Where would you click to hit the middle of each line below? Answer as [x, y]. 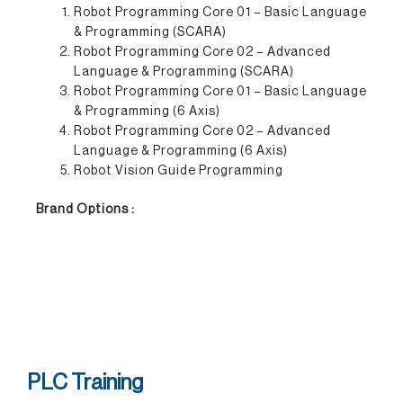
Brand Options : [85, 210]
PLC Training [85, 382]
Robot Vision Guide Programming [179, 171]
